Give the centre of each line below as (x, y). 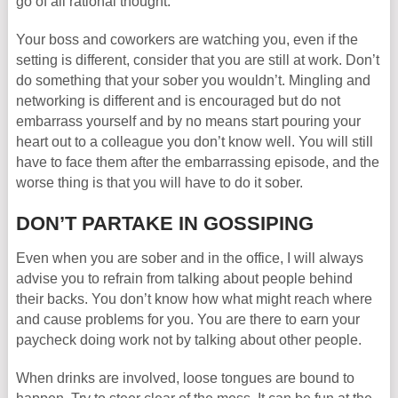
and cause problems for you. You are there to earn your (187, 319)
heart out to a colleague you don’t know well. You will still (194, 142)
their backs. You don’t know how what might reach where (194, 299)
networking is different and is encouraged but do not (178, 101)
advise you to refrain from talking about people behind (184, 279)
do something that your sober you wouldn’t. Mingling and (193, 80)
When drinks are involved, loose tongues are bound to (185, 378)
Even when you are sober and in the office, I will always (189, 258)
